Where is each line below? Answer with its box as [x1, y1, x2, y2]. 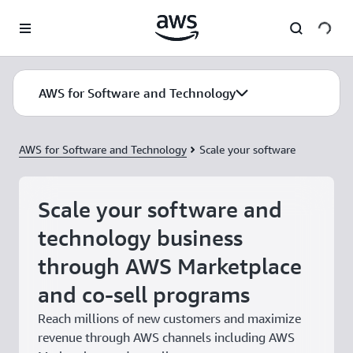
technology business [38, 225, 243, 251]
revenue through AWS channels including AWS [38, 329, 295, 345]
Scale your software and [38, 196, 282, 222]
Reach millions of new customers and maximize [38, 310, 301, 326]
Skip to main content [7, 9, 109, 22]
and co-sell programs [38, 281, 250, 307]
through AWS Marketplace [38, 253, 302, 279]
